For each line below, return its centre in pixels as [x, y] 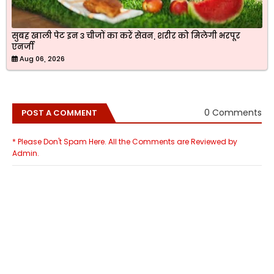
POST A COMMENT [59, 113]
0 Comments [233, 113]
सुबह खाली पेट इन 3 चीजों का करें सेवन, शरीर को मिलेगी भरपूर [126, 35]
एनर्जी [23, 46]
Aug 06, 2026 [42, 58]
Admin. [26, 153]
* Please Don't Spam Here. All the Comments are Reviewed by [125, 141]
